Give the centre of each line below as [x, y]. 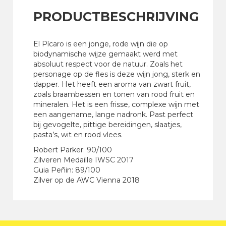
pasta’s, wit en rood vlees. [78, 135]
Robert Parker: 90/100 [73, 150]
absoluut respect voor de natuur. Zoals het [108, 64]
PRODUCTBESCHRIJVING [117, 17]
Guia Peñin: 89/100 [67, 170]
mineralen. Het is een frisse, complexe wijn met [117, 104]
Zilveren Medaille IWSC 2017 [84, 160]
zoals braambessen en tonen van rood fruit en [114, 94]
